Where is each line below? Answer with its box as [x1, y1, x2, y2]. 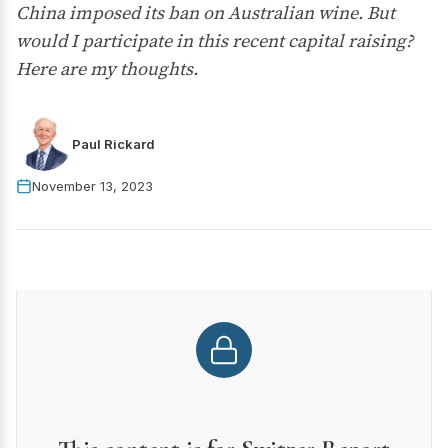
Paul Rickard [72, 135, 155, 152]
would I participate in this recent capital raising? [16, 28, 413, 53]
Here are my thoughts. [16, 56, 198, 81]
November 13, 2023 [32, 178, 153, 194]
